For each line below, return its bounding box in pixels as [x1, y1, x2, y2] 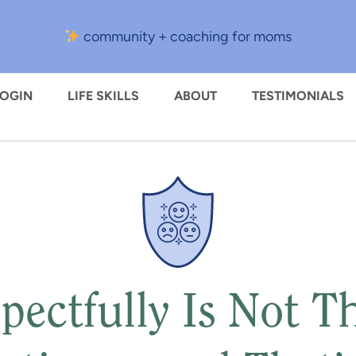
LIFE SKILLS [68, 88, 139, 103]
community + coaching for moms [80, 28, 292, 45]
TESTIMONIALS [252, 88, 344, 103]
